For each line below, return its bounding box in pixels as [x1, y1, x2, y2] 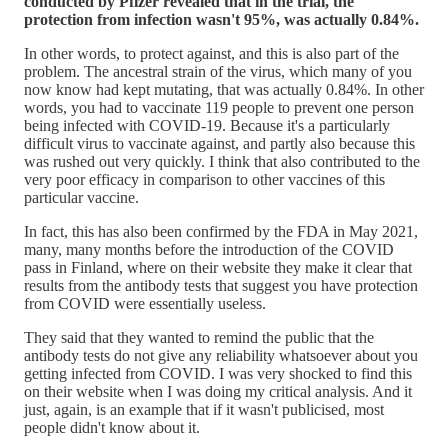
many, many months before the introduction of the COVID [24, 240, 394, 258]
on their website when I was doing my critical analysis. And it [24, 382, 412, 400]
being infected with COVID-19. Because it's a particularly [24, 116, 390, 134]
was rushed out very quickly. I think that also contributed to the [24, 152, 420, 170]
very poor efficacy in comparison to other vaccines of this [24, 170, 385, 188]
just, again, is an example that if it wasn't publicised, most [24, 400, 384, 418]
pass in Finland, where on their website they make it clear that [24, 258, 412, 276]
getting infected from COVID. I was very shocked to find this [24, 364, 412, 382]
